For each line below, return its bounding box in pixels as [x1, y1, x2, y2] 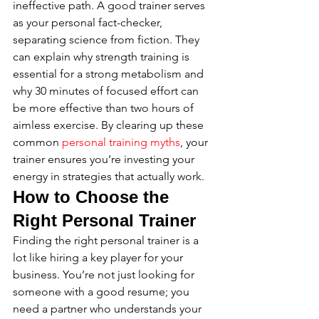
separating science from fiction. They [13, 33, 202, 46]
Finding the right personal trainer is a [13, 234, 202, 247]
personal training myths [62, 135, 180, 149]
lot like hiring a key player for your [13, 251, 186, 264]
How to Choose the [13, 187, 174, 206]
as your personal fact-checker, [13, 16, 165, 29]
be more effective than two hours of [13, 101, 197, 115]
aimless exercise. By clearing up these [13, 118, 206, 132]
